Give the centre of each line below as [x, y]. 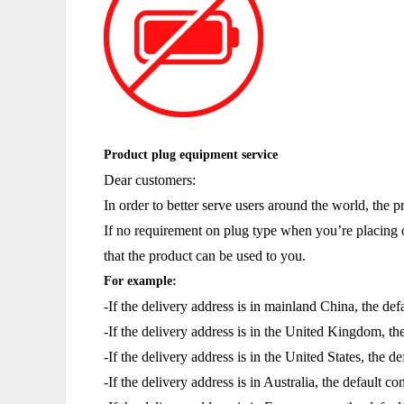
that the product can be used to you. [205, 256]
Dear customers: [150, 180]
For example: [140, 281]
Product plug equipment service [191, 155]
